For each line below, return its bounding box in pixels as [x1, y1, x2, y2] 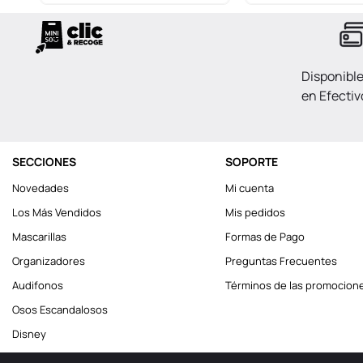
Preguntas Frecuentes [224, 254, 337, 269]
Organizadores [12, 254, 85, 269]
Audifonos [12, 278, 63, 293]
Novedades [12, 181, 69, 196]
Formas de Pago [224, 229, 305, 245]
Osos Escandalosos [12, 302, 108, 318]
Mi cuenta [224, 181, 274, 196]
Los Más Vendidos [12, 205, 101, 220]
